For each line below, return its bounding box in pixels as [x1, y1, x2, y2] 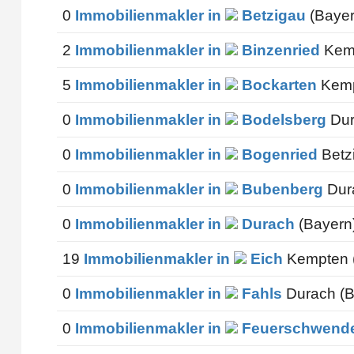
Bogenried [237, 145, 318, 163]
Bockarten [237, 76, 317, 93]
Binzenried [237, 41, 320, 58]
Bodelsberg [237, 111, 326, 128]
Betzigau [237, 6, 306, 24]
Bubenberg [237, 180, 323, 198]
